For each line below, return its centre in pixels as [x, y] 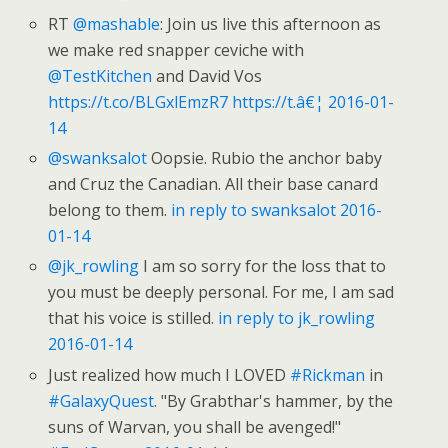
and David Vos [207, 76]
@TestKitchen [100, 76]
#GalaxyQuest [101, 400]
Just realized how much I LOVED [169, 374]
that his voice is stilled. [133, 318]
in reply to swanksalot [254, 210]
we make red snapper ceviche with [176, 50]
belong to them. [110, 210]
